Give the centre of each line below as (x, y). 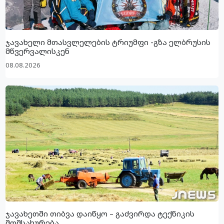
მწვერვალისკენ (38, 51)
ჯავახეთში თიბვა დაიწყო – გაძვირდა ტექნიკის (100, 214)
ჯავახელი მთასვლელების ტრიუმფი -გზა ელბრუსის (108, 42)
